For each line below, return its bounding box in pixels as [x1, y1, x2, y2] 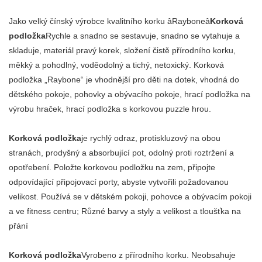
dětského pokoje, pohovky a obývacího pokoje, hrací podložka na [9, 89, 250, 99]
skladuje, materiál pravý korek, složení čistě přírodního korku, [9, 45, 236, 55]
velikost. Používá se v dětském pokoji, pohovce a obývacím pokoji [9, 191, 251, 201]
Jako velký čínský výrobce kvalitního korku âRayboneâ [9, 16, 210, 26]
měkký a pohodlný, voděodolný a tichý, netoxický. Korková [9, 60, 224, 70]
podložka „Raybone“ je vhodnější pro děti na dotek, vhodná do [9, 74, 239, 84]
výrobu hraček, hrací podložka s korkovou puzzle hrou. [9, 104, 211, 113]
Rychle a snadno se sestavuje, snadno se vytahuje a [46, 30, 240, 40]
